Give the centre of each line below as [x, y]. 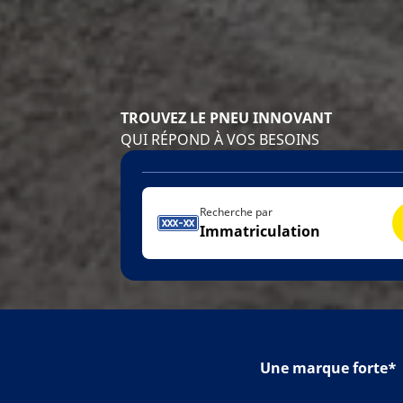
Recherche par [237, 212]
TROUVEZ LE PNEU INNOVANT [227, 118]
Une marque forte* [328, 368]
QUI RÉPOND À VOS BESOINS [220, 139]
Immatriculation [260, 231]
